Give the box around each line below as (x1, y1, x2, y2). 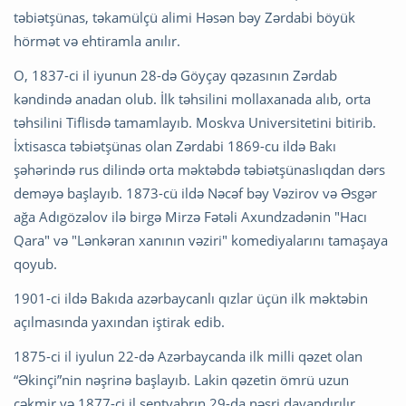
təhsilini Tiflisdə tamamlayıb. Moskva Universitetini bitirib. (14, 113, 376, 132)
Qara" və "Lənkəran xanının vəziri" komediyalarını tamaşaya (14, 231, 388, 250)
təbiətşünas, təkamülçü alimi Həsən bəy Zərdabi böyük (14, 8, 355, 27)
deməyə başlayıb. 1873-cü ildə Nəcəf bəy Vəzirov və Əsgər (14, 184, 377, 203)
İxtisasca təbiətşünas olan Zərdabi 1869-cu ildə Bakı (14, 137, 336, 156)
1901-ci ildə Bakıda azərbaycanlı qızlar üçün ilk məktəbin (14, 289, 368, 308)
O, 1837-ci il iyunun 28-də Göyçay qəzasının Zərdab (14, 66, 337, 85)
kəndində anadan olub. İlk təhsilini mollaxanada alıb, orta (14, 90, 371, 109)
